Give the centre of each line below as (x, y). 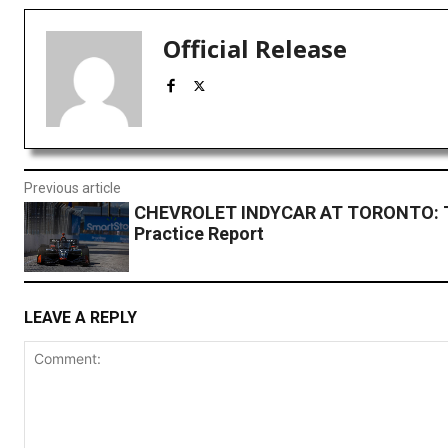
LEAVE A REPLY (80, 317)
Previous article (72, 188)
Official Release (255, 49)
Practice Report (198, 234)
